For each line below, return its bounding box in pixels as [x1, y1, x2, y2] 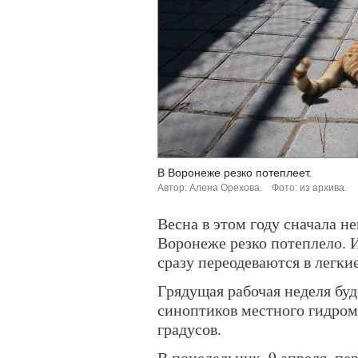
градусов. [157, 318, 221, 340]
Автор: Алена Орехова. [157, 182, 262, 193]
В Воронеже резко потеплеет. [157, 166, 312, 179]
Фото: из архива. [272, 182, 347, 193]
